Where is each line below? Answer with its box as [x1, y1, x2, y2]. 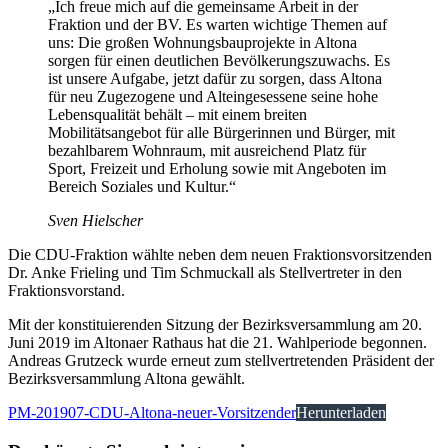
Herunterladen [296, 404, 386, 422]
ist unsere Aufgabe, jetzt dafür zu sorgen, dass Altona [48, 70, 382, 88]
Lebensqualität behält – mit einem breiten [48, 106, 307, 124]
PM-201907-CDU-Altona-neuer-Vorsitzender [8, 404, 296, 422]
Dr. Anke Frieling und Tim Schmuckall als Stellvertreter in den [8, 264, 402, 282]
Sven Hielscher [48, 212, 143, 230]
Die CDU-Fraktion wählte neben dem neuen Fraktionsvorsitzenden [8, 246, 432, 264]
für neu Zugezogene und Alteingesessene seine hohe [48, 88, 378, 106]
